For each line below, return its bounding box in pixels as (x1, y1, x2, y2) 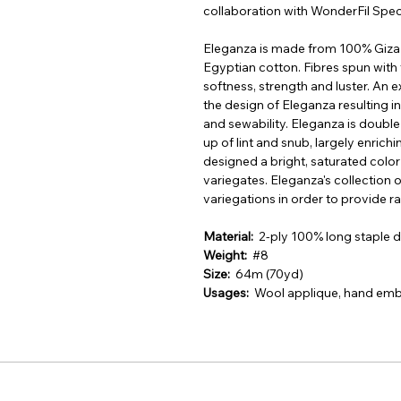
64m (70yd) (235, 266, 303, 283)
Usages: (203, 285, 254, 302)
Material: (203, 228, 259, 245)
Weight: (203, 247, 250, 264)
